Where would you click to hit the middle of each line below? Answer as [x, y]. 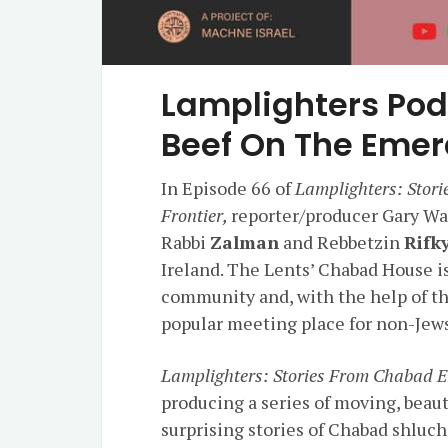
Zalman [245, 242]
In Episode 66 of [228, 188]
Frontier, [196, 215]
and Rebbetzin [342, 242]
